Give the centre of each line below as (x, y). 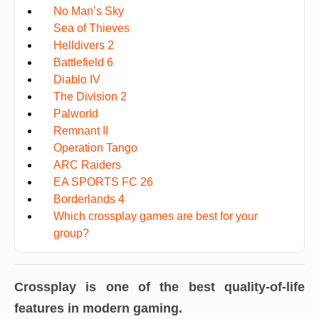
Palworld (76, 114)
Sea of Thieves (91, 28)
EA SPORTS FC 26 (103, 182)
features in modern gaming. (98, 308)
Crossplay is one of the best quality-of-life (159, 287)
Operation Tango (95, 148)
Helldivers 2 (84, 45)
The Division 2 (90, 96)
